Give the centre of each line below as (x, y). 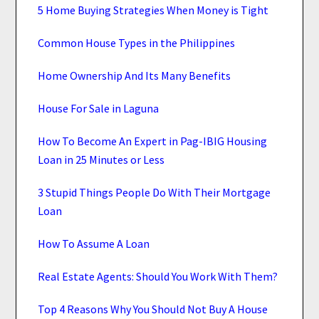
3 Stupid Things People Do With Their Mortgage (155, 192)
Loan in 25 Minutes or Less (101, 159)
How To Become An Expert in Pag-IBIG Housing (153, 141)
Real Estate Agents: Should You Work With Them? (158, 276)
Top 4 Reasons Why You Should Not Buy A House (153, 309)
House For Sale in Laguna (99, 108)
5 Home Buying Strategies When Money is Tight (153, 10)
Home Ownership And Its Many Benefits (135, 75)
